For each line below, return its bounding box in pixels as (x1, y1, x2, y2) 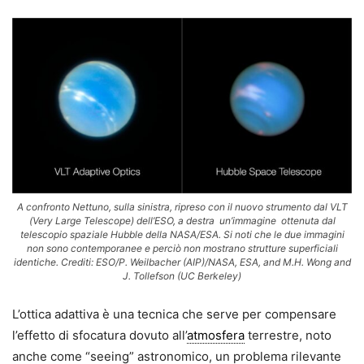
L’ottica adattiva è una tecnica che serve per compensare (12, 306, 336, 323)
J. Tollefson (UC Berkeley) (123, 270, 241, 283)
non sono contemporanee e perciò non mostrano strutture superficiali (26, 242, 338, 255)
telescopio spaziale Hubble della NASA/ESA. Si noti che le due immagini (19, 228, 344, 241)
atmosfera (187, 327, 245, 344)
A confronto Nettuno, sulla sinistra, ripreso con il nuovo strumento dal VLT (16, 201, 348, 214)
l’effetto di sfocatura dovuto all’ (12, 327, 187, 344)
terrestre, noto (245, 327, 331, 344)
